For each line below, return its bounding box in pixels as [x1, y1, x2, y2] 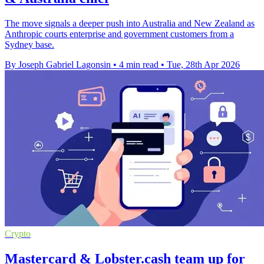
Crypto [5, 228, 31, 239]
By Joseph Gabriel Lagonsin [5, 59, 111, 70]
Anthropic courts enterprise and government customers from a [5, 28, 234, 39]
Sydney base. [5, 39, 54, 49]
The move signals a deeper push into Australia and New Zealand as [5, 18, 255, 28]
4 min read [119, 59, 159, 70]
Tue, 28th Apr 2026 [167, 59, 240, 70]
